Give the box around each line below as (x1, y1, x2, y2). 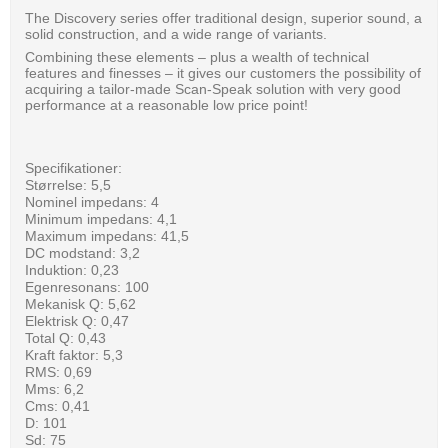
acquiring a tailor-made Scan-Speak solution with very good (25, 80, 401, 97)
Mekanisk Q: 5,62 (25, 295, 136, 312)
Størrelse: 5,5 (25, 176, 111, 193)
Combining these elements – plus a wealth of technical (25, 48, 369, 65)
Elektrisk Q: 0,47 (25, 312, 129, 329)
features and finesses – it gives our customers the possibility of (25, 64, 421, 81)
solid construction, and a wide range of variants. (25, 25, 327, 42)
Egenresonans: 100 (25, 278, 149, 295)
